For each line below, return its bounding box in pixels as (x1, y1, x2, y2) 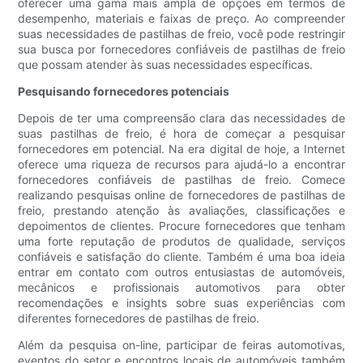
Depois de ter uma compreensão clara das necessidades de (18, 111, 345, 126)
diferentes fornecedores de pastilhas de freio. (18, 311, 260, 326)
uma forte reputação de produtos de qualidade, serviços (18, 234, 345, 249)
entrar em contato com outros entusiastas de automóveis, (18, 265, 345, 280)
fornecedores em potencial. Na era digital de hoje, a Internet (18, 142, 345, 156)
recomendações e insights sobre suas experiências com (18, 296, 345, 310)
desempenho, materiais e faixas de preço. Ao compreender (18, 11, 345, 26)
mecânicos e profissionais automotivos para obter (18, 280, 345, 295)
